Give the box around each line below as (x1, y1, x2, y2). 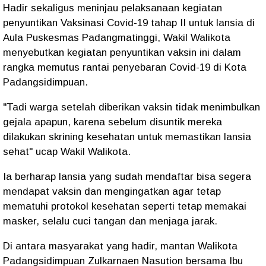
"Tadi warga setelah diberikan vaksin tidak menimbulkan (3, 101, 260, 113)
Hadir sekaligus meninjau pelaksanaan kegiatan (3, 2, 222, 14)
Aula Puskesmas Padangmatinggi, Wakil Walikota (3, 31, 230, 43)
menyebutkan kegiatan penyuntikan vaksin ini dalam (3, 46, 241, 58)
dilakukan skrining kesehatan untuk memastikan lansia (3, 131, 251, 142)
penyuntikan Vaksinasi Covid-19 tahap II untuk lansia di (3, 17, 255, 28)
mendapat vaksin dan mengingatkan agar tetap (3, 185, 221, 197)
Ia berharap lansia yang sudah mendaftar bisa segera (3, 170, 251, 182)
